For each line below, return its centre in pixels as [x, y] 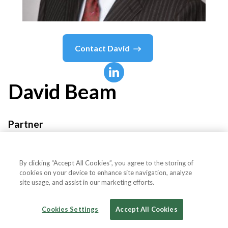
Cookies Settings [70, 209]
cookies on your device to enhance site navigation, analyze [106, 173]
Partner [26, 124]
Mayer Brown [35, 152]
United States [177, 195]
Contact [91, 48]
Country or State [54, 195]
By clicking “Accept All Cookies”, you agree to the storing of [107, 163]
